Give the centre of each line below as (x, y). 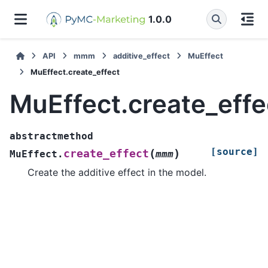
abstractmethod (51, 136)
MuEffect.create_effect (75, 72)
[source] (234, 151)
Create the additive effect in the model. (117, 172)
